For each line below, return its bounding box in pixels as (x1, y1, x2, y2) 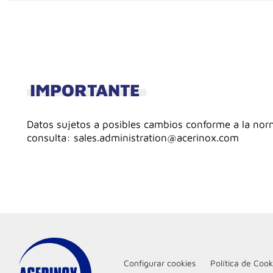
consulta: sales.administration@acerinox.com (27, 131, 239, 144)
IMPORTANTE (30, 79, 140, 100)
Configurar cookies (124, 258, 196, 269)
